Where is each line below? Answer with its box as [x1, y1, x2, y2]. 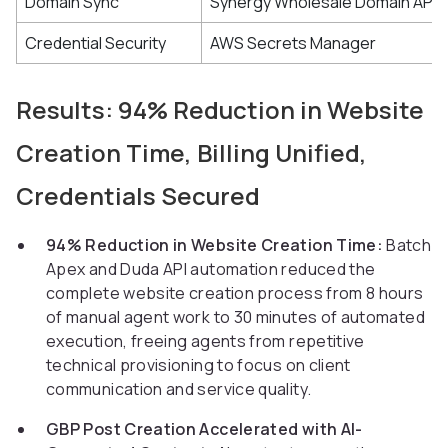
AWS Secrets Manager [210, 32, 376, 55]
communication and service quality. [46, 378, 312, 401]
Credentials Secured [16, 179, 260, 213]
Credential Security [25, 32, 166, 55]
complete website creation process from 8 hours [46, 282, 424, 305]
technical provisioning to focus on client [46, 354, 351, 377]
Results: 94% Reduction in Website [16, 93, 424, 127]
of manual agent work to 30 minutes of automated [46, 306, 425, 329]
